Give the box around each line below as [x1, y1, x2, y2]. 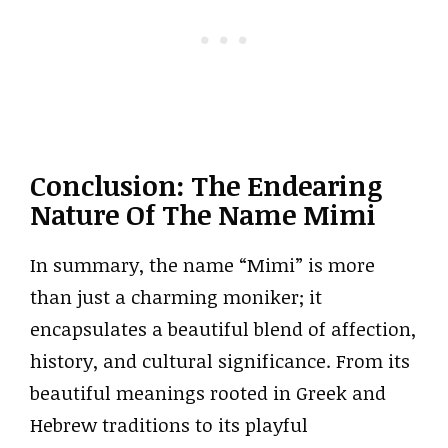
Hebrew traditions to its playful [30, 411, 308, 438]
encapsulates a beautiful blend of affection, [30, 315, 416, 342]
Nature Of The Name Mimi [30, 195, 376, 233]
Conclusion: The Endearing [30, 166, 382, 204]
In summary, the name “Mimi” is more [30, 251, 375, 278]
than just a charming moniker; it [30, 283, 322, 310]
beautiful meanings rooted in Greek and [30, 379, 386, 406]
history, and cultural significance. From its [30, 347, 410, 374]
